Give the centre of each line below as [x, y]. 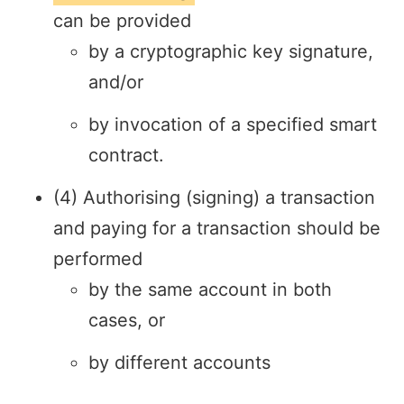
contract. [127, 156]
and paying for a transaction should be [217, 229]
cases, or [127, 321]
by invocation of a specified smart [233, 125]
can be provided [123, 21]
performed [98, 259]
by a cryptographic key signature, [231, 52]
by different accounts [180, 362]
